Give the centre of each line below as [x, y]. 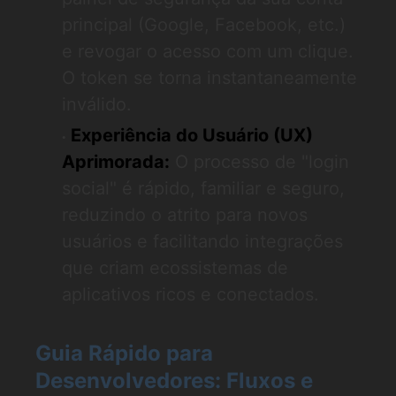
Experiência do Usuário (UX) [192, 135]
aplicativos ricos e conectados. [190, 294]
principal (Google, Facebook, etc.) [204, 25]
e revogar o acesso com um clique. [208, 51]
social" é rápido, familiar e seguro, [203, 188]
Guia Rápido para [124, 353]
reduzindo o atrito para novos [185, 215]
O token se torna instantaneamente [209, 78]
